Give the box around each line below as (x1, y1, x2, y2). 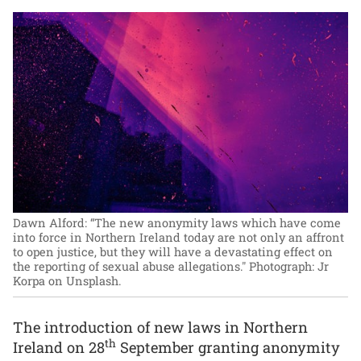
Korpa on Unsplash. (13, 273, 121, 289)
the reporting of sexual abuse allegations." (13, 259, 246, 275)
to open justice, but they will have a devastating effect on (13, 244, 333, 260)
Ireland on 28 (13, 338, 105, 358)
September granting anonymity (116, 338, 340, 358)
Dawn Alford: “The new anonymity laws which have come (13, 215, 341, 231)
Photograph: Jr (249, 259, 329, 275)
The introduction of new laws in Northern (13, 317, 308, 338)
